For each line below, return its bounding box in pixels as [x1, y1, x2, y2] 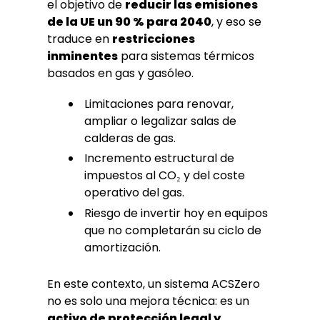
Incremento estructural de [84, 150, 234, 167]
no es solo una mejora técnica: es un [47, 292, 249, 309]
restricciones [112, 31, 195, 48]
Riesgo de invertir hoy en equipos [84, 205, 268, 222]
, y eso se [211, 14, 261, 31]
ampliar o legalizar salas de [84, 112, 236, 129]
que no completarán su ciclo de [84, 222, 261, 239]
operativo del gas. [84, 184, 184, 201]
